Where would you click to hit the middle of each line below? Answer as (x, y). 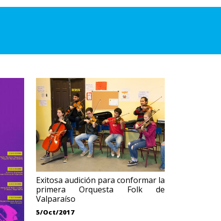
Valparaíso (56, 199)
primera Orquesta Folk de (100, 189)
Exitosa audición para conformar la (100, 180)
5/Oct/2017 (55, 212)
